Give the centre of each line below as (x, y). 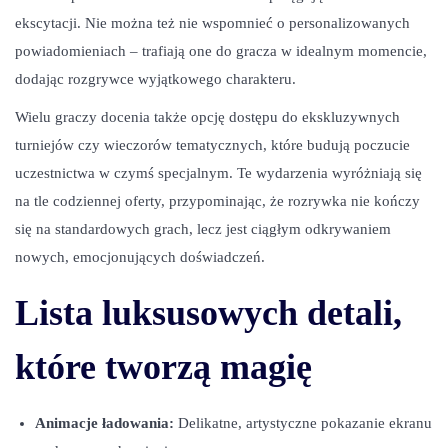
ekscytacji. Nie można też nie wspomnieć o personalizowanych (212, 23)
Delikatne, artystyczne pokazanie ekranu (303, 423)
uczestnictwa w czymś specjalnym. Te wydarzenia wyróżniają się (218, 173)
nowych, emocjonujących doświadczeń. (140, 257)
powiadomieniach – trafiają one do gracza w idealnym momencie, (221, 51)
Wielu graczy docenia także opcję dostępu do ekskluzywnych (207, 117)
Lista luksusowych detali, (208, 313)
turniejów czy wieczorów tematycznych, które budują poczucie (212, 145)
